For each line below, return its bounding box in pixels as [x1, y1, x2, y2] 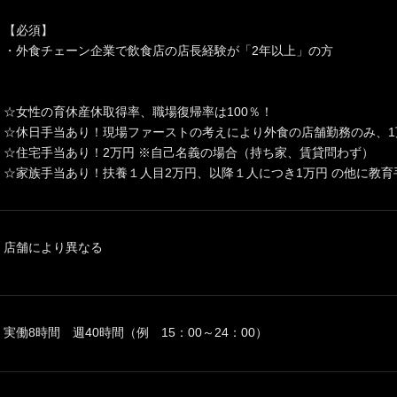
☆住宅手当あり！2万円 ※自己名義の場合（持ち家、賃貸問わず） [4, 145, 374, 160]
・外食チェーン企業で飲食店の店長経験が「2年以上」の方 [4, 43, 333, 58]
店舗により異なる [4, 240, 103, 254]
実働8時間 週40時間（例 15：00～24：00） [4, 325, 268, 339]
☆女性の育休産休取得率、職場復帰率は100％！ [4, 105, 273, 119]
